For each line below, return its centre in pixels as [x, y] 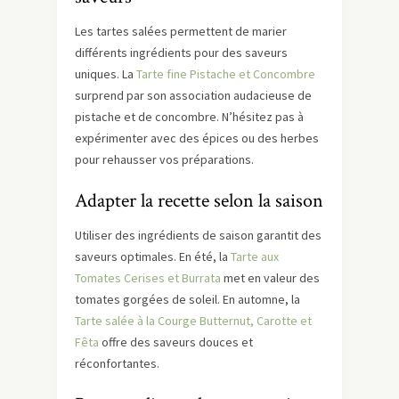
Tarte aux [255, 256]
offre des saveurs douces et [176, 342]
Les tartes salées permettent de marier [181, 31]
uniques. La [106, 74]
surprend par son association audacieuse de [193, 95]
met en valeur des [270, 278]
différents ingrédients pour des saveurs [181, 53]
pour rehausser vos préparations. [164, 159]
